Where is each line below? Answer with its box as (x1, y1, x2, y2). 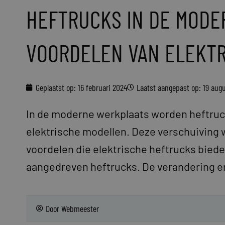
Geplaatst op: (36, 82, 76, 93)
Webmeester (61, 203, 99, 214)
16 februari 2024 (78, 82, 127, 93)
